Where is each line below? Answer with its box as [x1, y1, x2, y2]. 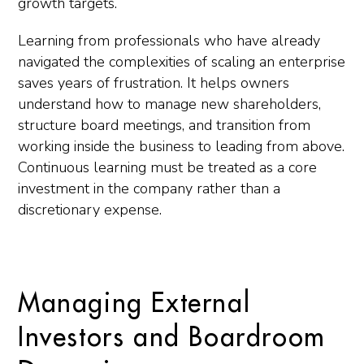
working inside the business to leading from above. [18, 136, 344, 156]
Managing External [18, 291, 251, 317]
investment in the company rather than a [18, 179, 280, 198]
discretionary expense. [18, 200, 162, 219]
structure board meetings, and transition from [18, 115, 310, 135]
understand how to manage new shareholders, [18, 94, 321, 114]
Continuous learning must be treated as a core [18, 158, 317, 177]
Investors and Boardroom [18, 325, 326, 351]
